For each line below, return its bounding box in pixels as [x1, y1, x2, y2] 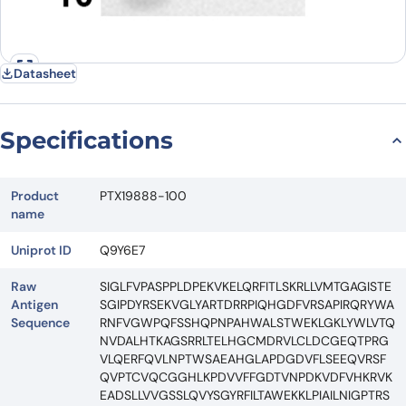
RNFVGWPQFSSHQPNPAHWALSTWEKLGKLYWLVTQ [100, 314, 395, 331]
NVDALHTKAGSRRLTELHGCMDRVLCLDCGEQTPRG [100, 332, 389, 349]
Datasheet [14, 64, 76, 82]
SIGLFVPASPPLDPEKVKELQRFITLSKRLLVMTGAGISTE [100, 277, 391, 295]
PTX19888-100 [100, 187, 187, 204]
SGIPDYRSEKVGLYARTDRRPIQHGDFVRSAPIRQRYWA [100, 295, 394, 313]
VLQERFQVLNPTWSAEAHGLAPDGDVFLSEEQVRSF [100, 350, 386, 367]
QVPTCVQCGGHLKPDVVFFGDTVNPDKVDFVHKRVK [100, 368, 392, 385]
